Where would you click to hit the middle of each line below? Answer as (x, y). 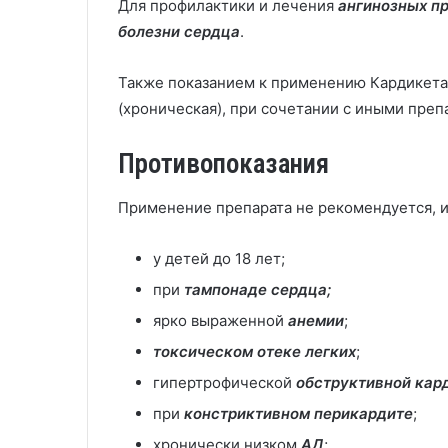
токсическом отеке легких (254, 351)
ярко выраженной (220, 320)
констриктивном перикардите (298, 413)
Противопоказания (223, 163)
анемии (316, 320)
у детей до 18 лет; (219, 258)
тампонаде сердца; (257, 289)
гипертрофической (224, 382)
